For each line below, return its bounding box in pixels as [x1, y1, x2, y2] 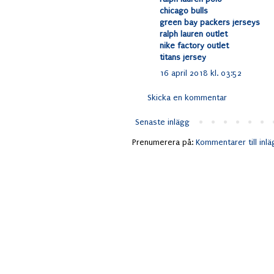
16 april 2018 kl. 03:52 [160, 68, 242, 78]
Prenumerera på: [132, 138, 196, 147]
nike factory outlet [160, 41, 229, 51]
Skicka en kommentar [147, 93, 227, 103]
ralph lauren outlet [160, 29, 228, 39]
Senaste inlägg [135, 117, 190, 127]
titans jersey [160, 53, 206, 62]
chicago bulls [160, 6, 208, 16]
